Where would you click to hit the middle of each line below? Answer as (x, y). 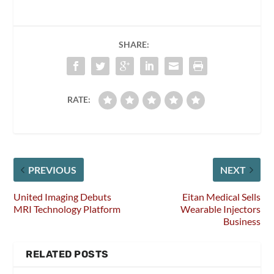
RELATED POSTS (67, 254)
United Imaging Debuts (63, 197)
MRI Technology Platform (67, 209)
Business (242, 221)
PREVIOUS (53, 170)
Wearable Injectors (220, 209)
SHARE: (134, 45)
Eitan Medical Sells (221, 197)
